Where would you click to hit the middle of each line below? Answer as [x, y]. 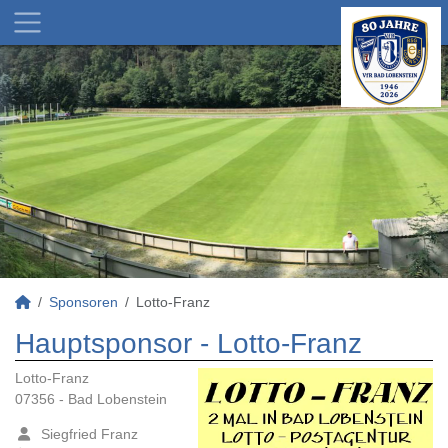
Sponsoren [83, 302]
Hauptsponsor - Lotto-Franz [188, 343]
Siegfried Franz [85, 434]
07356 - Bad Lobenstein [91, 399]
